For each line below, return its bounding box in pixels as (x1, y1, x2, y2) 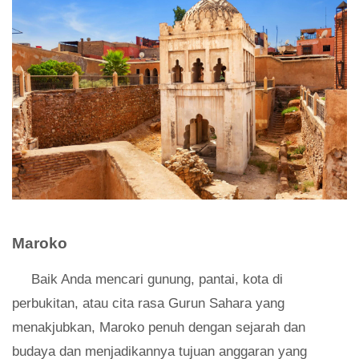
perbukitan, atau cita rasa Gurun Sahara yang (12, 295, 284, 311)
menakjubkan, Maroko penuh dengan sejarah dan (12, 319, 305, 335)
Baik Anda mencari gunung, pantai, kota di (31, 271, 283, 287)
